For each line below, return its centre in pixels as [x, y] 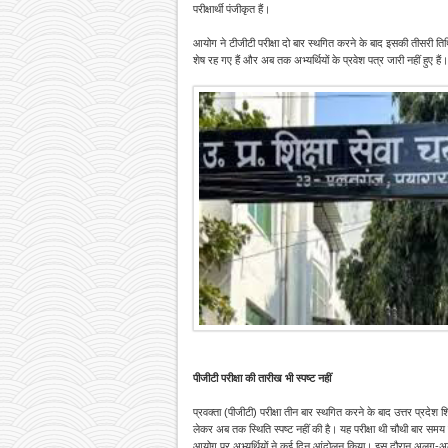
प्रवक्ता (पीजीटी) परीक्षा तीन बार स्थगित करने [280, 412]
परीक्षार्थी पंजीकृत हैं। [231, 9]
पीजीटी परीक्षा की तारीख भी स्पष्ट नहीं [262, 378]
